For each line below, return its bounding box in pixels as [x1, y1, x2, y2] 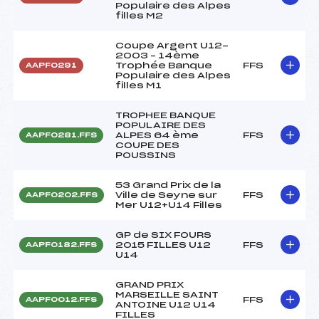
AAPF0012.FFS [26, 296, 97, 303]
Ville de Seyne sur [115, 190, 217, 199]
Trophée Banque [115, 61, 212, 70]
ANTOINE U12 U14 [115, 300, 216, 309]
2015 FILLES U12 [115, 240, 211, 249]
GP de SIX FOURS [115, 230, 211, 239]
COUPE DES [115, 140, 179, 150]
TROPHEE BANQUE [115, 110, 216, 120]
